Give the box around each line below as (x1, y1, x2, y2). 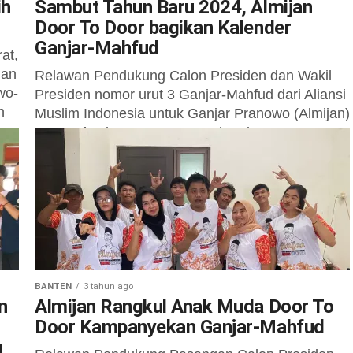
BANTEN (35, 281, 72, 292)
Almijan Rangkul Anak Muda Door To (35, 295, 334, 318)
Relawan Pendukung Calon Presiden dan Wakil (35, 68, 332, 84)
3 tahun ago (84, 281, 133, 292)
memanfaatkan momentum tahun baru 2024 (35, 124, 310, 140)
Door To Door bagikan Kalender (35, 17, 292, 39)
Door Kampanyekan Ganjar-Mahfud (35, 316, 325, 338)
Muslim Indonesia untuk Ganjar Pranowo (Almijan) (35, 106, 350, 121)
